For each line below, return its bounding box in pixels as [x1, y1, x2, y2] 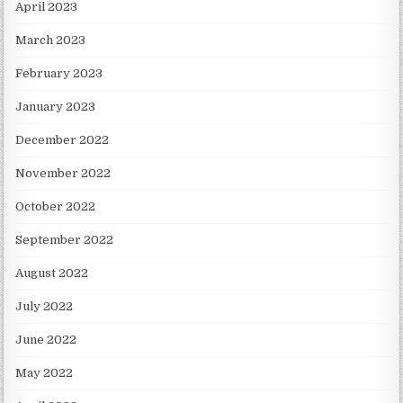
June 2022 [15, 333, 77, 347]
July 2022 [15, 300, 74, 314]
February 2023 [15, 67, 103, 81]
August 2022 [15, 266, 89, 281]
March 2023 [15, 33, 86, 48]
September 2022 [15, 233, 114, 247]
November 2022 [15, 166, 112, 181]
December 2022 [15, 133, 110, 148]
